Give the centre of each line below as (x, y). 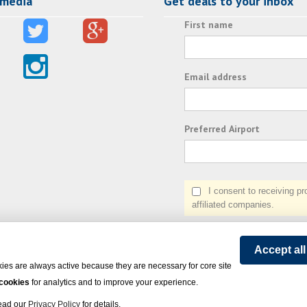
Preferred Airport (222, 129)
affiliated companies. (233, 205)
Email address (216, 77)
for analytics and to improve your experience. (114, 282)
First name (209, 25)
